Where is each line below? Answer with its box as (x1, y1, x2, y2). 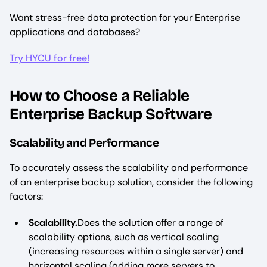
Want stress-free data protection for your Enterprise (10, 11, 240, 24)
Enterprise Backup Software (10, 105, 212, 124)
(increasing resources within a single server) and (29, 244, 243, 257)
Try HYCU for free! (10, 52, 89, 65)
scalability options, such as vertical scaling (29, 230, 219, 243)
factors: (10, 190, 43, 203)
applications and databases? (10, 26, 140, 39)
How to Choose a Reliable (10, 86, 190, 105)
